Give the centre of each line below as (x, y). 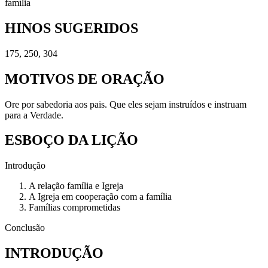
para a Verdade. (34, 115)
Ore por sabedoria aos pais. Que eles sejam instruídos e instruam (126, 104)
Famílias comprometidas (74, 208)
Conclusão (25, 228)
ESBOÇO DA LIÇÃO (71, 140)
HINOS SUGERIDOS (71, 28)
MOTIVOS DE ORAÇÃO (85, 79)
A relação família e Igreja (76, 186)
